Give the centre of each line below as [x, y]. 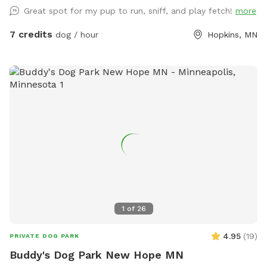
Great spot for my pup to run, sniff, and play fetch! [130, 10]
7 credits [31, 34]
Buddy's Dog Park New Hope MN [97, 255]
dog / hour [75, 34]
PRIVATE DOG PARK [44, 236]
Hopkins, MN [232, 34]
